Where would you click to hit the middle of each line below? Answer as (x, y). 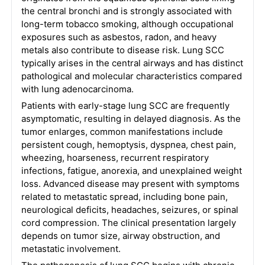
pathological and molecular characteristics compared (131, 76)
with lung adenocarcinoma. (77, 89)
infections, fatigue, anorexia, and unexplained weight (131, 171)
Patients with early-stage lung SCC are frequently (125, 106)
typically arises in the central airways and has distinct (132, 63)
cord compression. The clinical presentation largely (128, 223)
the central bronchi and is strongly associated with (126, 11)
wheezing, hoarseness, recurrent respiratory (115, 158)
